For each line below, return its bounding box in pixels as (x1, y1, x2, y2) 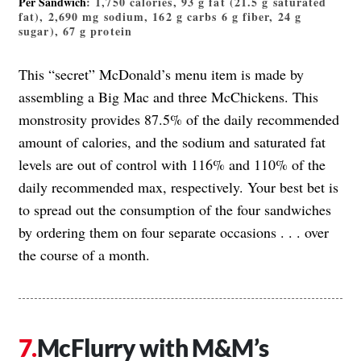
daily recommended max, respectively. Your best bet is (19, 176, 338, 197)
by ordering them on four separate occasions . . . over (19, 222, 329, 242)
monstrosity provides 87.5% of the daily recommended (19, 109, 339, 129)
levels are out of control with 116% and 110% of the (19, 154, 326, 174)
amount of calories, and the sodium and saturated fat (19, 131, 326, 151)
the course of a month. (19, 244, 150, 264)
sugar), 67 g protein (19, 22, 132, 39)
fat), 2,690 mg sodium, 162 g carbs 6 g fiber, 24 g (19, 7, 302, 25)
